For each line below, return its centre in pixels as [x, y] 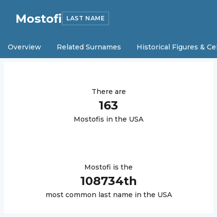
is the [122, 167]
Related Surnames [89, 47]
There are [108, 92]
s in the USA [122, 119]
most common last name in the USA [108, 195]
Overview [24, 47]
